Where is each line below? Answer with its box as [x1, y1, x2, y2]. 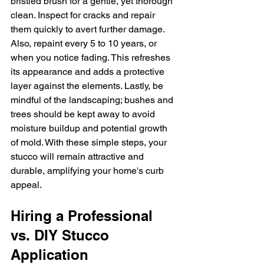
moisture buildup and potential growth [11, 123, 170, 134]
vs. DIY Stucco [11, 227, 113, 244]
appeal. [11, 179, 42, 191]
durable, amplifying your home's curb [11, 165, 166, 177]
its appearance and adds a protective [11, 66, 167, 78]
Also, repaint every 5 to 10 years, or [11, 38, 159, 49]
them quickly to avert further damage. [11, 24, 167, 35]
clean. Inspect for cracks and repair [11, 9, 157, 21]
